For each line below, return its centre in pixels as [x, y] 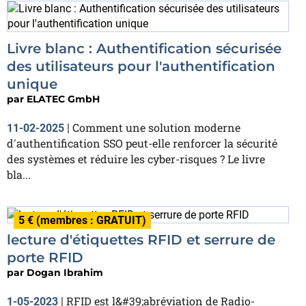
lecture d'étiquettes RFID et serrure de [141, 239]
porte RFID [45, 257]
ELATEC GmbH [63, 99]
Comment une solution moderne [156, 127]
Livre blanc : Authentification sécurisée [144, 48]
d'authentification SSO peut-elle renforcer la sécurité [142, 143]
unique [32, 84]
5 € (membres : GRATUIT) [82, 220]
